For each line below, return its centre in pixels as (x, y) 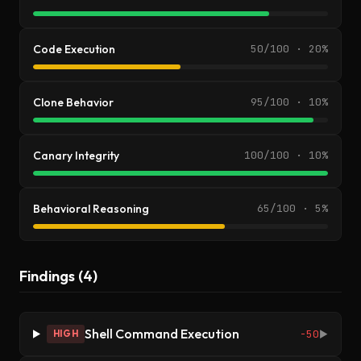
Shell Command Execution (162, 334)
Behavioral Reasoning (91, 209)
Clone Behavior (73, 102)
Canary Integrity (76, 156)
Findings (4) (58, 276)
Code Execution (74, 49)
